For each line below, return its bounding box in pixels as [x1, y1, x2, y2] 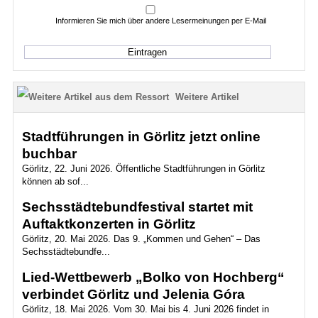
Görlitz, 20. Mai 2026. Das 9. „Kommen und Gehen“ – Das [21, 234, 261, 244]
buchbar [21, 146, 77, 161]
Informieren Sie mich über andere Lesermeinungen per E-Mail [55, 16, 267, 25]
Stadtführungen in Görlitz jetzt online [21, 129, 261, 144]
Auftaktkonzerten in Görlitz [21, 216, 196, 231]
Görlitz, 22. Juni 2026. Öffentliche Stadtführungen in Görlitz [21, 163, 265, 174]
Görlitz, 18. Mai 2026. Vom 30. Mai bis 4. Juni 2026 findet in [21, 304, 269, 314]
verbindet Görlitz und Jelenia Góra [21, 287, 245, 302]
